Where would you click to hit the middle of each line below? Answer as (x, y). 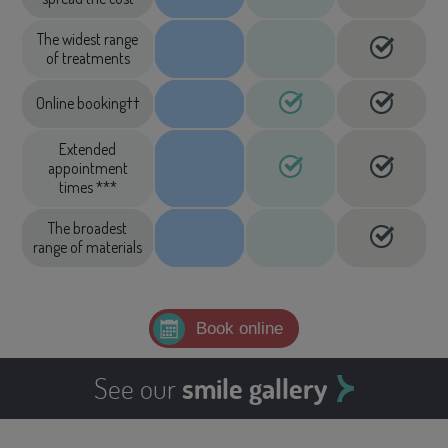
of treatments (87, 58)
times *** (87, 187)
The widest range (87, 39)
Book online (239, 328)
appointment (87, 168)
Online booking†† (87, 103)
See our (138, 388)
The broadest (87, 228)
